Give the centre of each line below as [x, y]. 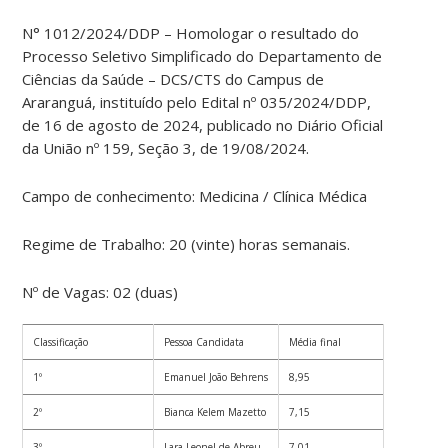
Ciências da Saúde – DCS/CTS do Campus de [173, 79]
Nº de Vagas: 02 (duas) [100, 292]
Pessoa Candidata [204, 342]
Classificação [61, 342]
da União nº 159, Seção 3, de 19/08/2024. [166, 148]
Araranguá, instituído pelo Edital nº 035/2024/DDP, [197, 102]
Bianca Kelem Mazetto [215, 412]
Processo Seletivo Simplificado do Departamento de [202, 56]
